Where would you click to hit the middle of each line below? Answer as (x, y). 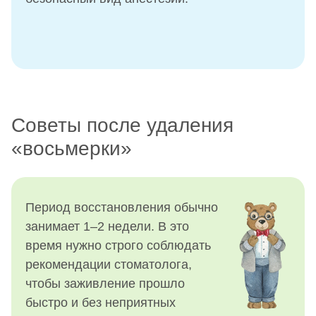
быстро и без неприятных (101, 302)
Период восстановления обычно (122, 207)
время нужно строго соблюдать (118, 245)
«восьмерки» (72, 149)
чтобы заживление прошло (105, 283)
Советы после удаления (122, 126)
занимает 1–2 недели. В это (107, 226)
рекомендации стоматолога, (109, 264)
